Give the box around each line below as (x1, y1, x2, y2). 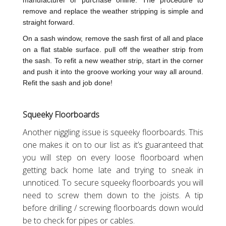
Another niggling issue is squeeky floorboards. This (22, 127, 204, 138)
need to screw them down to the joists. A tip (22, 190, 204, 201)
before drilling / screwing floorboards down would (22, 202, 204, 214)
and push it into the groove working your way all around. (22, 68, 204, 76)
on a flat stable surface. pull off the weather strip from (22, 45, 204, 54)
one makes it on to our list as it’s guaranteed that (22, 139, 204, 151)
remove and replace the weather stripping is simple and (22, 7, 204, 16)
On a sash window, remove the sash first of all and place (22, 34, 204, 43)
